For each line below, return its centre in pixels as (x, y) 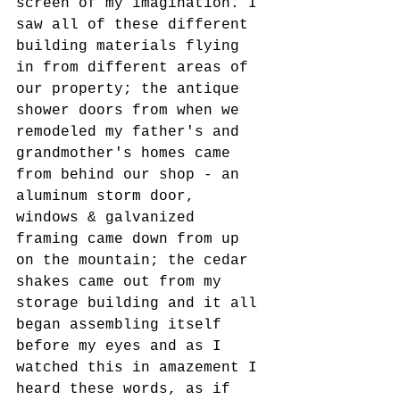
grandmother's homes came (128, 154)
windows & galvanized (110, 218)
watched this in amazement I (141, 368)
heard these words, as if (128, 389)
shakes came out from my (123, 282)
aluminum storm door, (110, 196)
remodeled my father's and (132, 132)
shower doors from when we (132, 111)
